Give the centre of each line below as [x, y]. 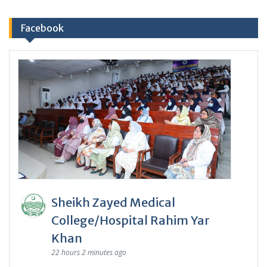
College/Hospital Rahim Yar [131, 220]
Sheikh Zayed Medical [113, 202]
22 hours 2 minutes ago [89, 252]
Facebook [42, 28]
